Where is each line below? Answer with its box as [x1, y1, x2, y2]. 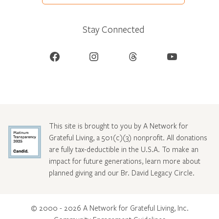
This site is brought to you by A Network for [48, 120, 188, 131]
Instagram [88, 48, 97, 64]
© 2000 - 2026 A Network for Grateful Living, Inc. [30, 202, 189, 213]
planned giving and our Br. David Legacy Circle [48, 167, 193, 177]
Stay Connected [83, 22, 144, 35]
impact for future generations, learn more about [48, 155, 200, 166]
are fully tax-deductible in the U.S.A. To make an [48, 144, 198, 154]
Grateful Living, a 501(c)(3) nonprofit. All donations [48, 132, 207, 142]
